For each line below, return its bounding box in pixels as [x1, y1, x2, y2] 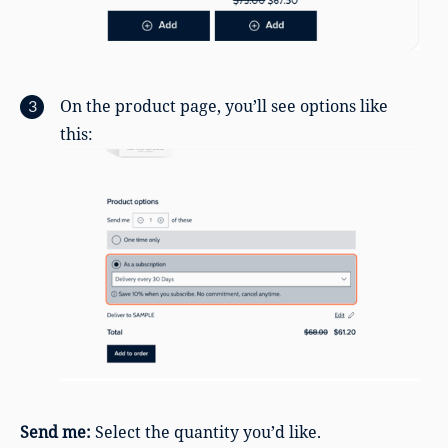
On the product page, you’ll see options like [60, 94, 388, 117]
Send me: [20, 421, 91, 443]
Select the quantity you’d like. [91, 421, 321, 443]
